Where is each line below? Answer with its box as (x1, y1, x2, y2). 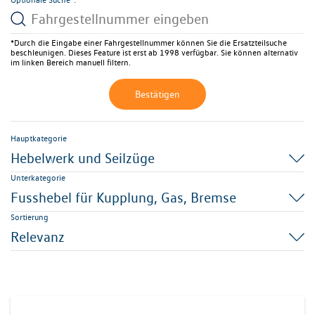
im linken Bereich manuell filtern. (11, 57, 131, 67)
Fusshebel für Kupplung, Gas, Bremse (11, 189, 236, 206)
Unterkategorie (11, 172, 65, 183)
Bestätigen (135, 89, 180, 100)
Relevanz (11, 229, 65, 245)
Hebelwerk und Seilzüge (11, 150, 155, 167)
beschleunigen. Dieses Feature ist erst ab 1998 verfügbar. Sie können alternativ (11, 47, 298, 58)
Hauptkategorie (11, 133, 67, 143)
